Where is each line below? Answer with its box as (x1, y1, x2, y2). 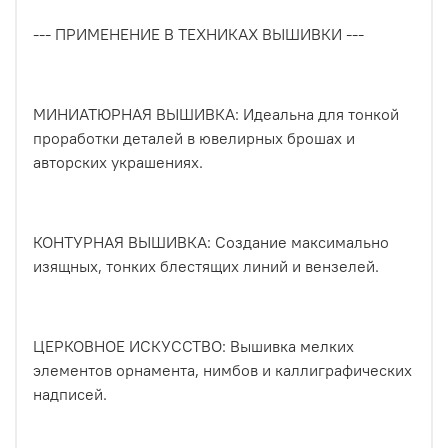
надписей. (33, 383, 107, 404)
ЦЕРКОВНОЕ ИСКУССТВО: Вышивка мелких (33, 335, 354, 356)
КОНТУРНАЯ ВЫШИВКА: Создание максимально (33, 231, 389, 252)
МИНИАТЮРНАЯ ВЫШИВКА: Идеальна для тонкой (33, 103, 399, 124)
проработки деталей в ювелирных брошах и (33, 127, 355, 148)
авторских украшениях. (33, 151, 203, 172)
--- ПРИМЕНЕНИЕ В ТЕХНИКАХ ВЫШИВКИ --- (33, 23, 364, 44)
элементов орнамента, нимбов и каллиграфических (33, 359, 412, 380)
